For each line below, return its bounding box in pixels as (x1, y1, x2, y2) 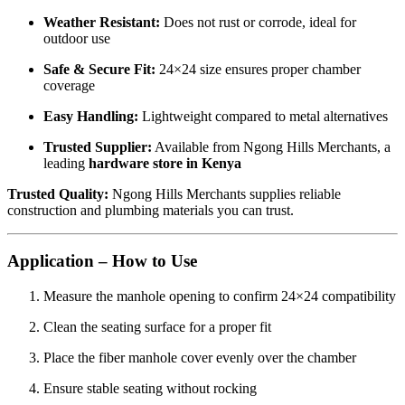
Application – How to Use (7, 251, 197, 271)
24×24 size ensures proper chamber (155, 61, 361, 77)
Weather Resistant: (43, 14, 160, 30)
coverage (43, 77, 95, 93)
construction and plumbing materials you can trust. (7, 202, 294, 218)
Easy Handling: (43, 108, 138, 124)
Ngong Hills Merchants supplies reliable (108, 185, 341, 202)
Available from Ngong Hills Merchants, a (152, 138, 391, 155)
